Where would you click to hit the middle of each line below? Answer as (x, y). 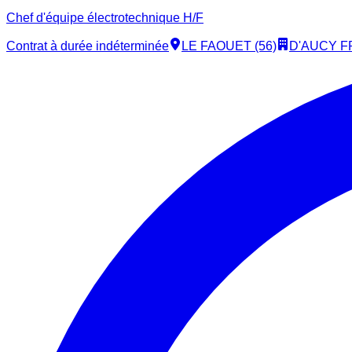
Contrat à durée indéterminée (88, 46)
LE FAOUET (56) (229, 46)
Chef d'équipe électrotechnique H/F (105, 18)
